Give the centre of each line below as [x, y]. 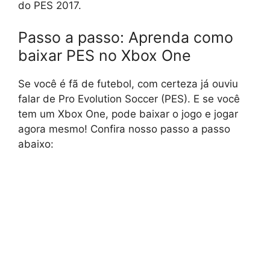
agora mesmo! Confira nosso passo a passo [124, 129]
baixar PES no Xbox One [105, 56]
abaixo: [36, 144]
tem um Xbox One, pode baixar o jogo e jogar [128, 114]
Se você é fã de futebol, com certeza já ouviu [128, 84]
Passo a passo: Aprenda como [126, 38]
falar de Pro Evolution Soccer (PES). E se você [129, 99]
